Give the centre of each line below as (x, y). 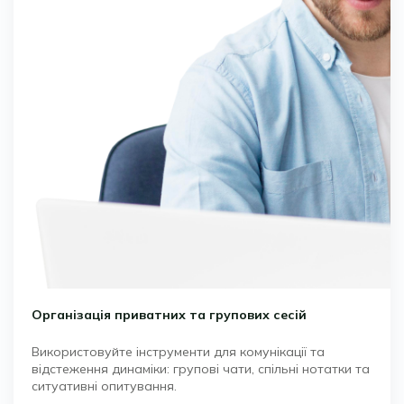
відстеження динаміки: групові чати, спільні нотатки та (201, 369)
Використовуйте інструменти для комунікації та (178, 352)
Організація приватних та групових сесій (169, 315)
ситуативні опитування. (104, 386)
